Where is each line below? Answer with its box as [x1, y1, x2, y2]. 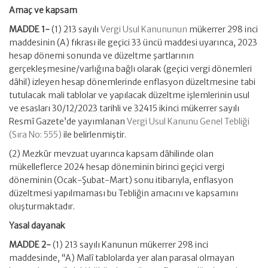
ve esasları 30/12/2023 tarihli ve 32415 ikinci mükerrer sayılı [9, 103, 239, 114]
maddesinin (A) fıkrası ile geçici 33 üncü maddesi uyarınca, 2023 [9, 37, 257, 48]
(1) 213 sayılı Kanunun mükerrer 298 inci [51, 239, 208, 250]
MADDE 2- [9, 239, 51, 250]
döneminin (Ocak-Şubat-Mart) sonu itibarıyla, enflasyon [9, 175, 233, 185]
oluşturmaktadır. [9, 201, 75, 212]
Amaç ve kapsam [9, 5, 77, 16]
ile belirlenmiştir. [62, 129, 126, 140]
